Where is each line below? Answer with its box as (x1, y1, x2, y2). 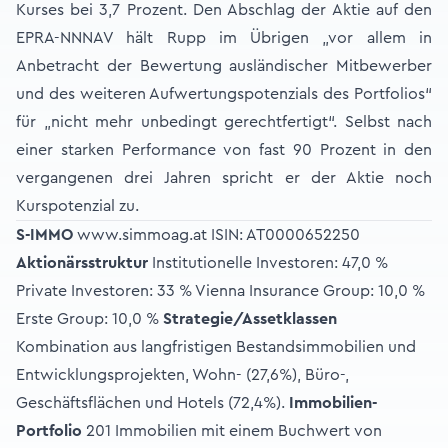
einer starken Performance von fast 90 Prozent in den (16, 142, 432, 158)
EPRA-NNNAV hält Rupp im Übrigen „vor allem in (16, 30, 432, 46)
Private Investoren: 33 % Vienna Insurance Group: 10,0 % (16, 283, 425, 299)
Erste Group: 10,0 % (16, 311, 163, 327)
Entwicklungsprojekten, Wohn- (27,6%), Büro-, (16, 367, 349, 383)
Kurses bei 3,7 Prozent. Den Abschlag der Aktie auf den (16, 2, 432, 18)
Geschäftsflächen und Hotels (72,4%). (16, 395, 289, 411)
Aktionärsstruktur (16, 255, 148, 271)
